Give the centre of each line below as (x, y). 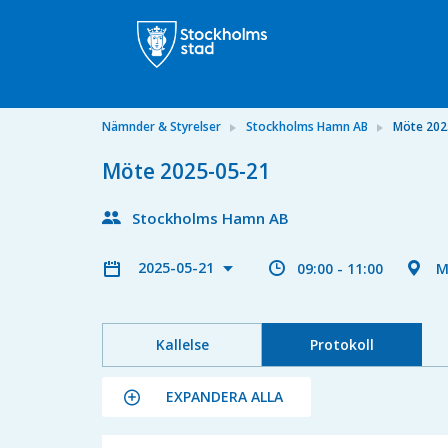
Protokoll (341, 344)
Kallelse (182, 344)
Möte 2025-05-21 (186, 171)
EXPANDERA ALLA (224, 396)
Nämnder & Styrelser (161, 126)
